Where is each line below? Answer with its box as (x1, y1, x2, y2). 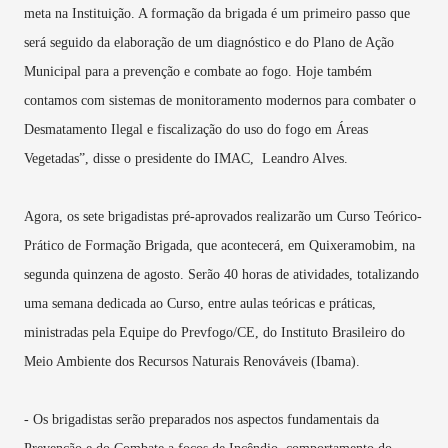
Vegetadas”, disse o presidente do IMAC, (24, 151, 258, 167)
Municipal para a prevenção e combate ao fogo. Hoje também (24, 64, 372, 80)
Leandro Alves (262, 151, 344, 167)
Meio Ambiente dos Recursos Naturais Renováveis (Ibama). (24, 354, 364, 370)
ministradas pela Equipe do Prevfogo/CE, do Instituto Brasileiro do (24, 325, 405, 341)
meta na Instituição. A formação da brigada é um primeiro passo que (24, 6, 410, 22)
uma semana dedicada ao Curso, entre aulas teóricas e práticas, (24, 296, 376, 312)
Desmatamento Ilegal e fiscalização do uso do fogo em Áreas (24, 122, 368, 138)
